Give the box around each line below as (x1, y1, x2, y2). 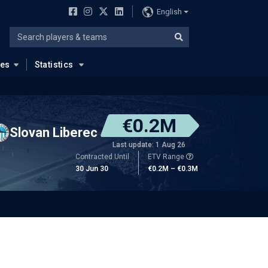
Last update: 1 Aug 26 (112, 141, 185, 149)
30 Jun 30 (75, 165, 108, 173)
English (156, 7, 182, 16)
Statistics (34, 60, 74, 69)
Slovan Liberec (10, 124, 98, 140)
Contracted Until (75, 153, 129, 161)
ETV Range (148, 153, 186, 161)
